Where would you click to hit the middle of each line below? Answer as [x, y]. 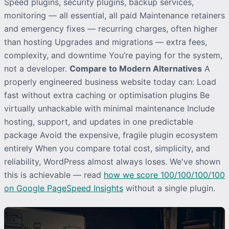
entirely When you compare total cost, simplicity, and [107, 148]
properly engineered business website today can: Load [110, 82]
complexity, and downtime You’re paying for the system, [113, 55]
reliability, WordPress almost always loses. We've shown [112, 161]
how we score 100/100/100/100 [164, 175]
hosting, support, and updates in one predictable [99, 121]
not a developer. [37, 68]
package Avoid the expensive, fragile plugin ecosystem [111, 135]
